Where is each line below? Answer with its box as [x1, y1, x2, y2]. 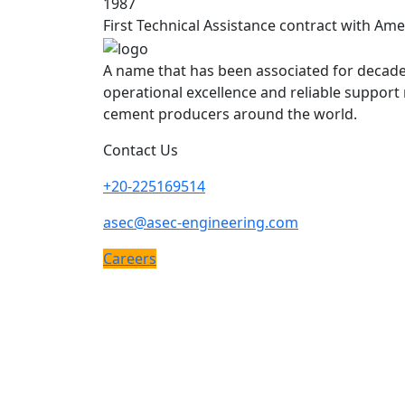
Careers [103, 248, 156, 268]
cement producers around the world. [103, 103, 357, 124]
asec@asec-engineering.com [103, 212, 298, 232]
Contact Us [103, 139, 178, 160]
